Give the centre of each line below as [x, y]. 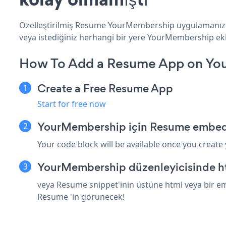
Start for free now [72, 104]
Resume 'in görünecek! [81, 196]
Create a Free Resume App [105, 88]
